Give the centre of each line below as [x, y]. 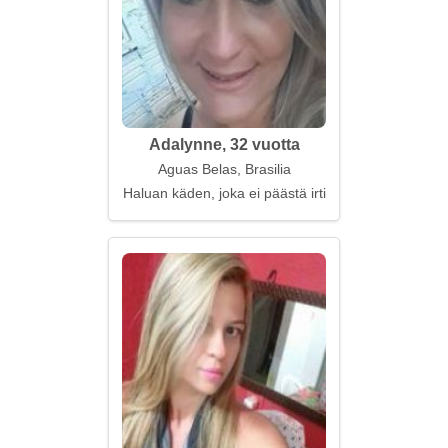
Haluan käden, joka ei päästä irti [224, 193]
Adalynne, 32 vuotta [224, 144]
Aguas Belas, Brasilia [224, 169]
